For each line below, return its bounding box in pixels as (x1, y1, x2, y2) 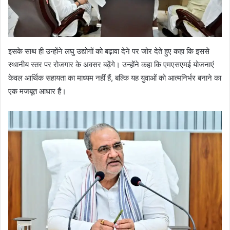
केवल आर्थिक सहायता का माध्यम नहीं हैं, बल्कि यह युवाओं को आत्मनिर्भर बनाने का (8, 72, 221, 83)
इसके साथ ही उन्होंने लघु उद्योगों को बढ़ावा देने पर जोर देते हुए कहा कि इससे (8, 46, 209, 56)
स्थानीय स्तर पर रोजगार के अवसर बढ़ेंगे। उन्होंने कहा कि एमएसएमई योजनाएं (8, 59, 214, 69)
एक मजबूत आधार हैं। (8, 86, 66, 96)
